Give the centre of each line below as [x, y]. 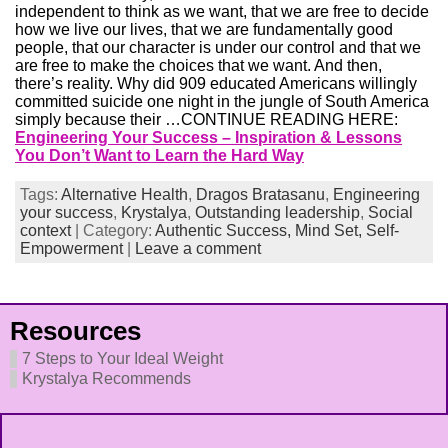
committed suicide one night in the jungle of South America [222, 101]
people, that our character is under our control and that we [218, 47]
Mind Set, [330, 230]
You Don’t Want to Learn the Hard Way [159, 155]
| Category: [113, 230]
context [45, 230]
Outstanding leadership [277, 212]
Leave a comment [198, 248]
